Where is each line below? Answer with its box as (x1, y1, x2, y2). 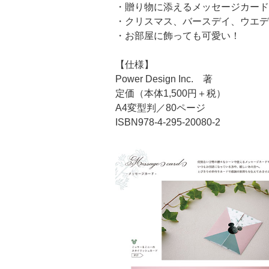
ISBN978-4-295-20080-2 (115, 116, 220, 127)
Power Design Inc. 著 (115, 73, 213, 84)
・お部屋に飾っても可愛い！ (115, 30, 240, 41)
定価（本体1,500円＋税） (115, 88, 226, 98)
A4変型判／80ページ (115, 102, 205, 113)
